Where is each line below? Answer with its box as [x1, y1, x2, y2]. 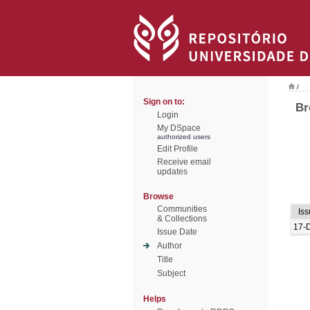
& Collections [157, 214, 207, 224]
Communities [157, 204, 207, 214]
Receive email [157, 157, 211, 167]
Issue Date [157, 227, 197, 237]
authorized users [157, 133, 210, 140]
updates [157, 167, 188, 176]
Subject [157, 268, 185, 278]
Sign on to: [143, 97, 185, 107]
